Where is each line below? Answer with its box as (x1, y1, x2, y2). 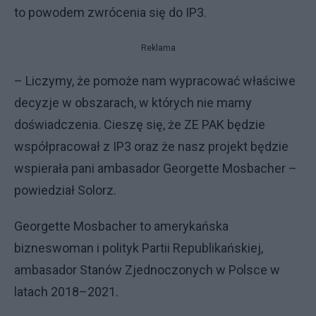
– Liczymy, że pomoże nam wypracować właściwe (14, 73, 296, 88)
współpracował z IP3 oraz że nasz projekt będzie (14, 138, 288, 154)
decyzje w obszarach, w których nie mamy (14, 95, 252, 110)
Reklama (140, 42, 176, 53)
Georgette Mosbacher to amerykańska (14, 218, 229, 233)
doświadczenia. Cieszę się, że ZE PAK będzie (14, 116, 265, 132)
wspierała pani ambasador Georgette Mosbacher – (14, 160, 297, 176)
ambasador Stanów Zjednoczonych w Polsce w (14, 262, 280, 277)
